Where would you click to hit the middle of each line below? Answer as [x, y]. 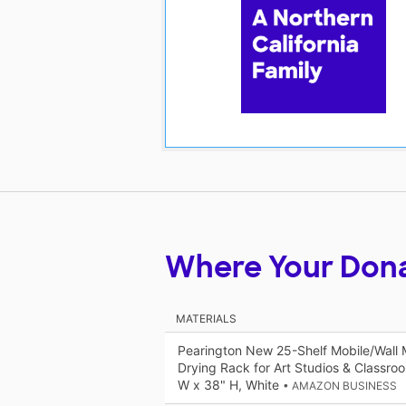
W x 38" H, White [230, 385]
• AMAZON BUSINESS [340, 386]
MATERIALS [206, 319]
